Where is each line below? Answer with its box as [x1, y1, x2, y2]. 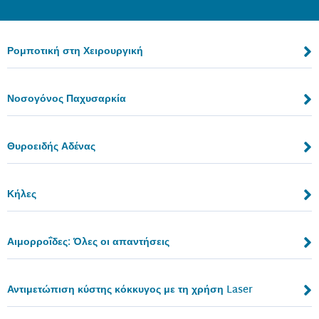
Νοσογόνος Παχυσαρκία [7, 90, 126, 108]
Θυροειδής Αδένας [7, 137, 95, 156]
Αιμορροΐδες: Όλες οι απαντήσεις [7, 233, 169, 251]
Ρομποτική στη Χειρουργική [7, 42, 143, 61]
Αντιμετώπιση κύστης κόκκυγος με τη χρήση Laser [7, 281, 253, 299]
